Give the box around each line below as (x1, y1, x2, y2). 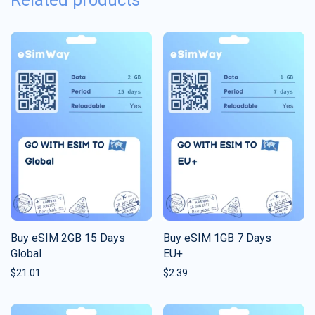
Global (11, 246, 41, 260)
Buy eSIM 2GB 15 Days (11, 231, 125, 245)
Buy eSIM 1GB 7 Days (163, 231, 271, 245)
